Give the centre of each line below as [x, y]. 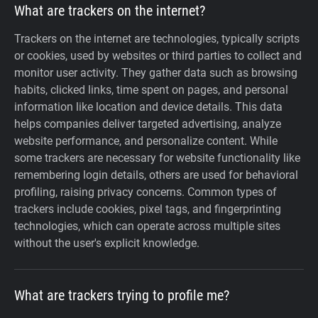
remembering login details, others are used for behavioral [156, 175]
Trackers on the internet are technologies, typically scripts [157, 39]
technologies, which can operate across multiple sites [147, 226]
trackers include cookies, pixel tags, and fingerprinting [148, 209]
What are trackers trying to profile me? [122, 296]
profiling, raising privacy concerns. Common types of [146, 192]
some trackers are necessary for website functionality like [157, 158]
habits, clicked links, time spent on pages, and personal [151, 90]
